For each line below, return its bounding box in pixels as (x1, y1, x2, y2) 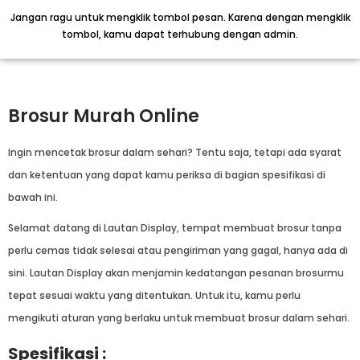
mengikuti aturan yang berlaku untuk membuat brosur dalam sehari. (8, 310, 352, 325)
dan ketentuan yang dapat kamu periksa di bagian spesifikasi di (8, 167, 325, 182)
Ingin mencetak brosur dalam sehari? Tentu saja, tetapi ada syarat (8, 145, 342, 159)
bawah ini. (8, 190, 58, 204)
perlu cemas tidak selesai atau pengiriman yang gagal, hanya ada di (8, 243, 348, 257)
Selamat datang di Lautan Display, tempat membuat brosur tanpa (8, 220, 342, 235)
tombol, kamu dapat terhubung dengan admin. (62, 27, 298, 41)
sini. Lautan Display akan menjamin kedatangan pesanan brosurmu (8, 265, 344, 280)
